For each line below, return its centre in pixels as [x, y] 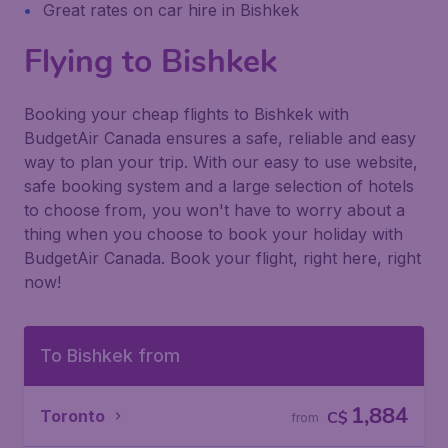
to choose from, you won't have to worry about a [214, 210]
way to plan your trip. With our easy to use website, [221, 162]
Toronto [72, 416]
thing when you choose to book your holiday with [213, 234]
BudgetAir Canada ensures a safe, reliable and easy [220, 138]
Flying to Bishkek [150, 61]
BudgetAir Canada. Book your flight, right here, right [222, 258]
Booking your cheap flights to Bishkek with [186, 114]
